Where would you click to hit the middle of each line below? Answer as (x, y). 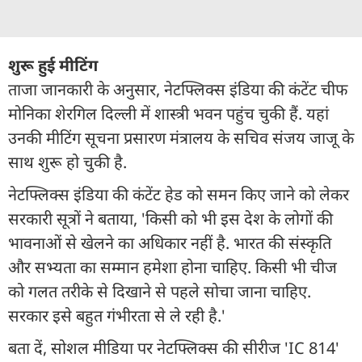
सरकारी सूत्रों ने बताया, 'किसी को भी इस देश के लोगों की (170, 218)
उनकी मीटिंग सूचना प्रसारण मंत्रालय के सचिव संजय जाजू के (181, 137)
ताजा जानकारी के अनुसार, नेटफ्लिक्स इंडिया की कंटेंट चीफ (178, 89)
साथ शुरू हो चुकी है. (69, 162)
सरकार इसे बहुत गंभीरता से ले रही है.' (117, 315)
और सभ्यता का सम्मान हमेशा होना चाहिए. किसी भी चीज (173, 267)
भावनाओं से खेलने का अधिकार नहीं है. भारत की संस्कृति (170, 242)
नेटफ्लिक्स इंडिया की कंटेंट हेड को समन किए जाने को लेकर (179, 194)
